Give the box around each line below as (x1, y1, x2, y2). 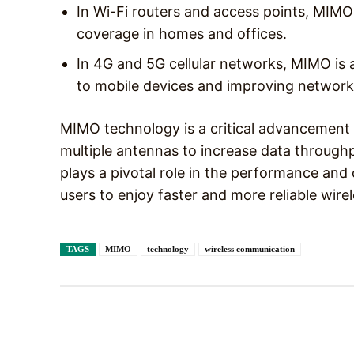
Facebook (190, 322, 230, 335)
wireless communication (205, 243, 295, 254)
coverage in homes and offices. (77, 24, 287, 42)
